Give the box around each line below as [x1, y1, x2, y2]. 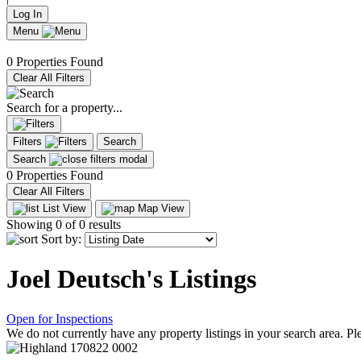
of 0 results [62, 218, 121, 231]
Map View [135, 202, 184, 214]
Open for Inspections [6, 311, 113, 326]
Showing [6, 218, 56, 231]
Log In [13, 8, 42, 20]
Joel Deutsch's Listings [6, 264, 256, 294]
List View [39, 202, 85, 214]
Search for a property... [6, 101, 122, 114]
